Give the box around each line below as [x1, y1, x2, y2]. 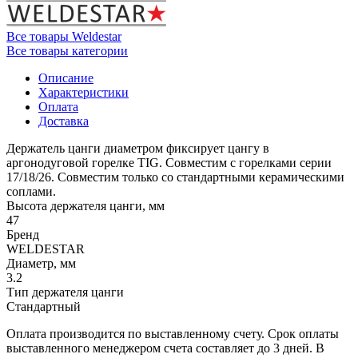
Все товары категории [6, 43, 128, 58]
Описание [38, 70, 93, 85]
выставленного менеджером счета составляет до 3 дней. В [6, 340, 324, 355]
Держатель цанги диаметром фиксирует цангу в [6, 141, 269, 155]
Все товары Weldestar [6, 29, 121, 43]
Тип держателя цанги [6, 284, 124, 299]
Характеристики [38, 85, 129, 99]
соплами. [6, 184, 56, 198]
